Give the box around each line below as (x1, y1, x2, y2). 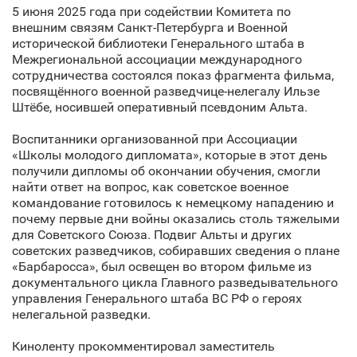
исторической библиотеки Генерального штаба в (12, 36, 304, 51)
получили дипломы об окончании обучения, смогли (12, 163, 320, 178)
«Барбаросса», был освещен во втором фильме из (12, 259, 312, 274)
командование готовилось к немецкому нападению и (12, 195, 334, 210)
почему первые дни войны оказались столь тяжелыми (12, 211, 339, 226)
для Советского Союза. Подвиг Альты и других (12, 227, 292, 242)
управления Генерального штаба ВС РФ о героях (12, 291, 302, 306)
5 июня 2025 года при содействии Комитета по (12, 4, 291, 19)
